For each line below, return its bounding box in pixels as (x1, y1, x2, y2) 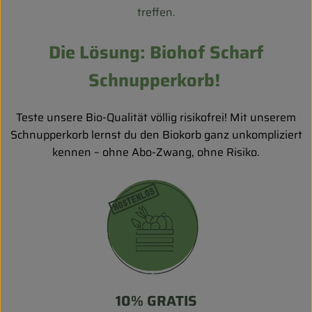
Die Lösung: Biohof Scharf (48, 38, 264, 67)
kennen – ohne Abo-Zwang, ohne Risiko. (52, 143, 260, 162)
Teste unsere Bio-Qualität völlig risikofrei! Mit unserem (16, 109, 296, 127)
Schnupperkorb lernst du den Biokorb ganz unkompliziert (10, 126, 302, 144)
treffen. (136, 3, 175, 22)
